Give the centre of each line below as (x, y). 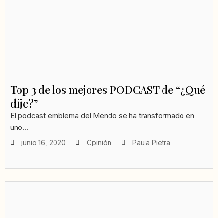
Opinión (99, 143)
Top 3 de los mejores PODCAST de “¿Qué (108, 90)
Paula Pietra (151, 143)
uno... (19, 127)
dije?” (24, 103)
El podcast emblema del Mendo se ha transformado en (102, 116)
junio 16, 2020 (44, 143)
